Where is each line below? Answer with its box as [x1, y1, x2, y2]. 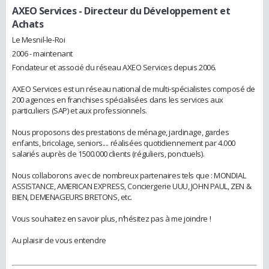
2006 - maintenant [12, 47, 73, 59]
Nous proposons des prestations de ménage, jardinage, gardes [12, 126, 229, 138]
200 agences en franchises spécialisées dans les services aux [12, 94, 223, 105]
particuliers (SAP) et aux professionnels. [12, 104, 147, 116]
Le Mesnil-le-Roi [12, 34, 65, 45]
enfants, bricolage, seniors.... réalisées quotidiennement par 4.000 [12, 137, 235, 148]
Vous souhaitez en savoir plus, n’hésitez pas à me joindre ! [12, 213, 211, 224]
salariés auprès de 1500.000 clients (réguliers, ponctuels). [12, 148, 205, 159]
